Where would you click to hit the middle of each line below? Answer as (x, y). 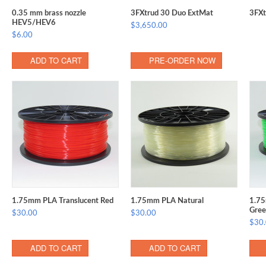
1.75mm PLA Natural (167, 201)
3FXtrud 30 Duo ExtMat (172, 13)
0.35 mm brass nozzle (49, 13)
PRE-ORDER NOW (182, 60)
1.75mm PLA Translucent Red (63, 201)
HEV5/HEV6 (34, 23)
